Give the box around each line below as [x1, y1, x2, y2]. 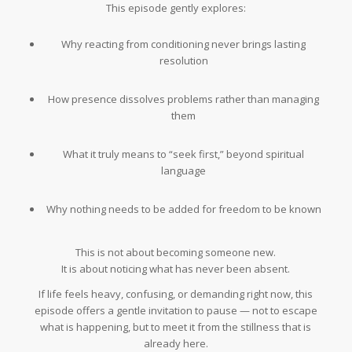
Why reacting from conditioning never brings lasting [61, 36, 306, 51]
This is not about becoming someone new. [75, 245, 277, 260]
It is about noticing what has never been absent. [61, 262, 291, 277]
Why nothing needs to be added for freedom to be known [46, 202, 321, 217]
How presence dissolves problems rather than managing [48, 92, 320, 107]
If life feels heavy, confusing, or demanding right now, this [38, 287, 313, 302]
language [161, 163, 207, 178]
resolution [159, 53, 208, 68]
